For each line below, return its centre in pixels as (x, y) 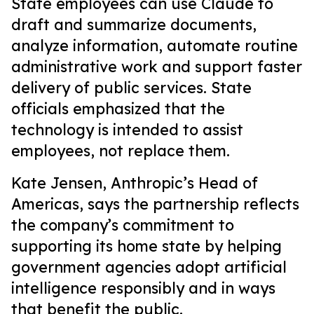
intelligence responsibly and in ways (143, 288)
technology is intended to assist (127, 130)
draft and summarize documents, (134, 25)
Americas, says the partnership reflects (155, 204)
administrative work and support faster (157, 67)
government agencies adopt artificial (149, 267)
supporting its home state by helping (146, 246)
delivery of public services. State (131, 88)
